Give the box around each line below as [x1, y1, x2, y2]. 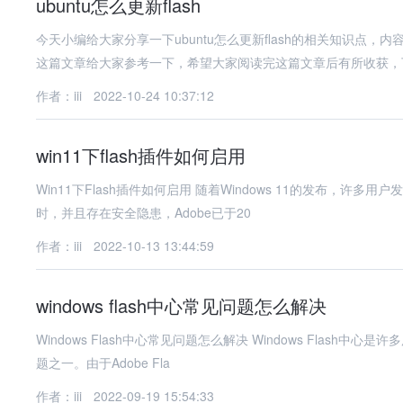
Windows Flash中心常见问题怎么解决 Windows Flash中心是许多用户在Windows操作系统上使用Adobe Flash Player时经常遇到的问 [36, 330, 252, 348]
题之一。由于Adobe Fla [36, 354, 170, 372]
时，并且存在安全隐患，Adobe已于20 [36, 203, 251, 221]
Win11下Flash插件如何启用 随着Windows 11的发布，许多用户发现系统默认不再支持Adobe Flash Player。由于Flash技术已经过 [36, 180, 195, 198]
